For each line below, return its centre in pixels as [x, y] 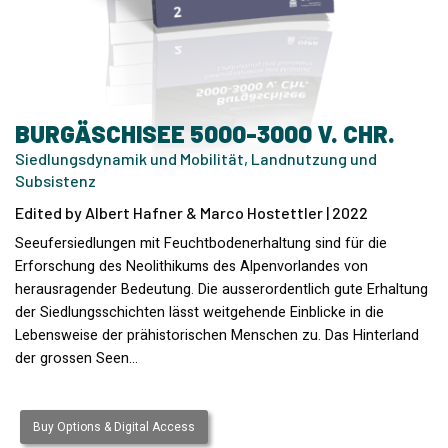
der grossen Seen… [76, 358]
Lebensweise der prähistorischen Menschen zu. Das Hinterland [217, 335]
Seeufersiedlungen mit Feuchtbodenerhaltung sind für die [201, 243]
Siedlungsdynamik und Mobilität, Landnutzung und [196, 158]
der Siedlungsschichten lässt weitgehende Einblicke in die [199, 312]
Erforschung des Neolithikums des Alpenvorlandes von [191, 266]
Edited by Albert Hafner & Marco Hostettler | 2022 [191, 212]
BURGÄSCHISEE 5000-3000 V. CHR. [205, 133]
